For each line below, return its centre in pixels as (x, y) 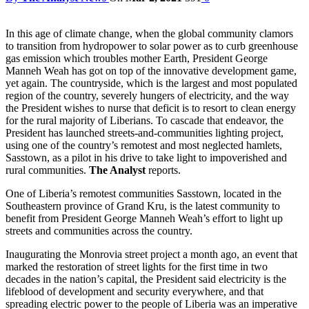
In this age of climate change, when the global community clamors (149, 33)
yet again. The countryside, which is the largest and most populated (151, 83)
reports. (163, 170)
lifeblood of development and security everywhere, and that (134, 291)
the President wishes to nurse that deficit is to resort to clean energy (151, 108)
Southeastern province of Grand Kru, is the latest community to (143, 206)
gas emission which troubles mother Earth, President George (137, 58)
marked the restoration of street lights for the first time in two (137, 266)
